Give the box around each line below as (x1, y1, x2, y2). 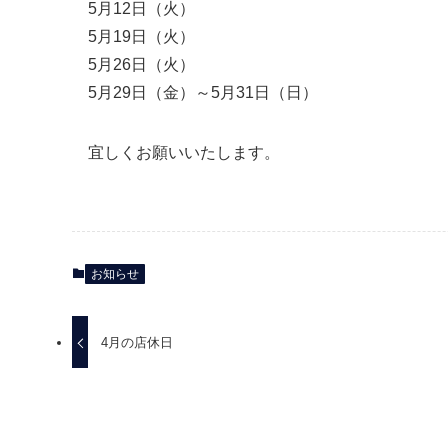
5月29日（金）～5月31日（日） (88, 84, 318, 101)
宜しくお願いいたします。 (88, 144, 280, 161)
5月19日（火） (88, 28, 195, 45)
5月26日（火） (88, 56, 195, 73)
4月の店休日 (101, 334, 174, 350)
